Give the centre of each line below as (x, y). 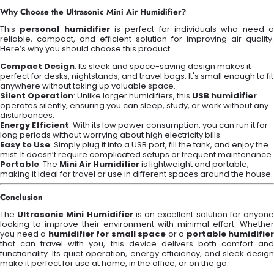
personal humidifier (65, 29)
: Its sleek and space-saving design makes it (163, 67)
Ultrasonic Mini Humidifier (75, 215)
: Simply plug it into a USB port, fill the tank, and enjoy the (159, 145)
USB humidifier (224, 96)
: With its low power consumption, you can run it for (168, 125)
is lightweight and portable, (194, 165)
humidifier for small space (107, 234)
